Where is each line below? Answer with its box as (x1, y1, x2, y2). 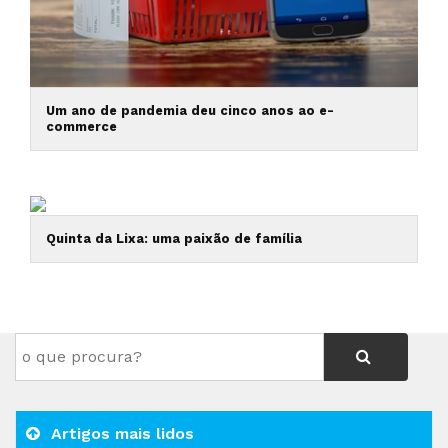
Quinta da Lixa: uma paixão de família (46, 231, 302, 247)
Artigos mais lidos (46, 424, 194, 444)
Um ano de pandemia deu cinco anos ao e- (46, 103, 334, 119)
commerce (46, 119, 117, 135)
